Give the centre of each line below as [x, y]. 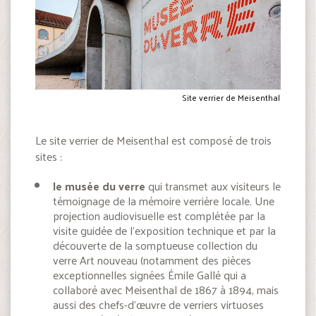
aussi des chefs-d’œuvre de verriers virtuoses [158, 304]
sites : [49, 156]
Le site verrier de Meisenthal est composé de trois [153, 140]
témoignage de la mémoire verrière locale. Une [164, 200]
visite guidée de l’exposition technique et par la [164, 230]
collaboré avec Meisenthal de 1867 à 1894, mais [166, 289]
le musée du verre [99, 186]
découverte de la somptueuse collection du [155, 245]
